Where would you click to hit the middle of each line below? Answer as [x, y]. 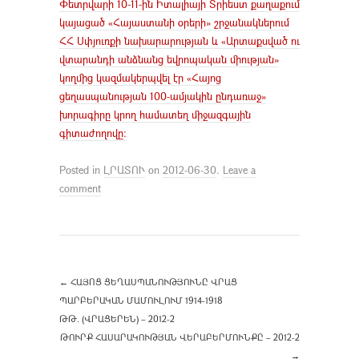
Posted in [81, 169]
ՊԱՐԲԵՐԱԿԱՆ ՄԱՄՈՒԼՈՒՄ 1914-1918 [141, 300]
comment [80, 188]
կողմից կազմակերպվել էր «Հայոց [140, 77]
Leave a [239, 169]
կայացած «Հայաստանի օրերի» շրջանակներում [174, 22]
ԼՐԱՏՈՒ [124, 169]
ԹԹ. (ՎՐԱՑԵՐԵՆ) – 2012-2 [117, 318]
